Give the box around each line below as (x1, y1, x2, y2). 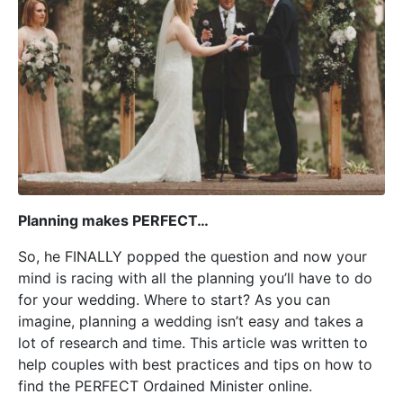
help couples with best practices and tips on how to (18, 354, 372, 373)
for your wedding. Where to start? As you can (18, 290, 330, 309)
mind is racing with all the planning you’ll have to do (18, 268, 372, 287)
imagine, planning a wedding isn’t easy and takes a (18, 311, 363, 330)
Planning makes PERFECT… (18, 210, 212, 229)
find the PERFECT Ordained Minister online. (18, 376, 312, 395)
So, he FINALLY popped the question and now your (18, 246, 367, 265)
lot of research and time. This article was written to (18, 333, 368, 352)
